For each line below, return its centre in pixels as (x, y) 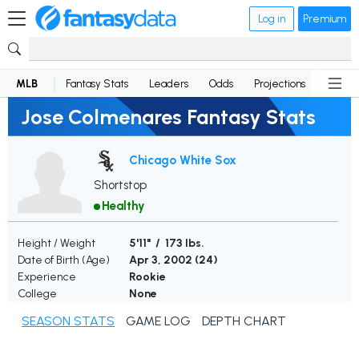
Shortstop (120, 186)
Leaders (169, 83)
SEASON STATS (68, 321)
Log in (272, 18)
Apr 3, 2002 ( (164, 260)
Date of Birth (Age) (64, 260)
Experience (47, 277)
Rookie (147, 277)
